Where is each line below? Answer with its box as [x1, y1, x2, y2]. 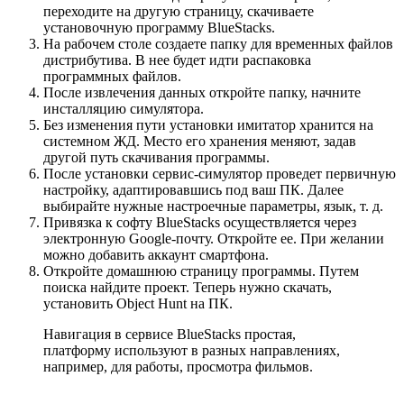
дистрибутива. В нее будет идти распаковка [43, 52, 311, 69]
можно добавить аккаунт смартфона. [43, 247, 269, 263]
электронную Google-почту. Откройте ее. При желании [43, 231, 384, 247]
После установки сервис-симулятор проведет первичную [43, 166, 396, 182]
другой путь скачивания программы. [43, 150, 270, 166]
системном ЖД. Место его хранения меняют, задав [43, 133, 356, 150]
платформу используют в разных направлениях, [43, 343, 340, 359]
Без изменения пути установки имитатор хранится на [43, 117, 373, 133]
